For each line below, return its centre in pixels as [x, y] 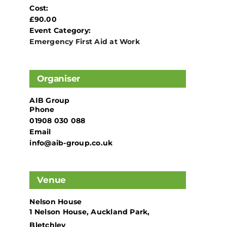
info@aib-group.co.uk [71, 143]
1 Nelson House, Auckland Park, [90, 212]
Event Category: [60, 31]
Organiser [59, 79]
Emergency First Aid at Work [85, 42]
